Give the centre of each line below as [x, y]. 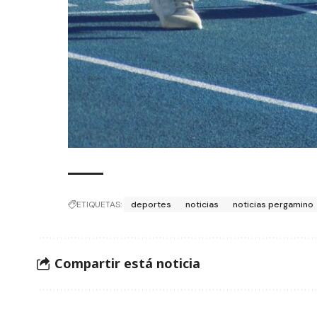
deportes [151, 204]
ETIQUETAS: [99, 204]
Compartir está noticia [127, 264]
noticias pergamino [273, 204]
